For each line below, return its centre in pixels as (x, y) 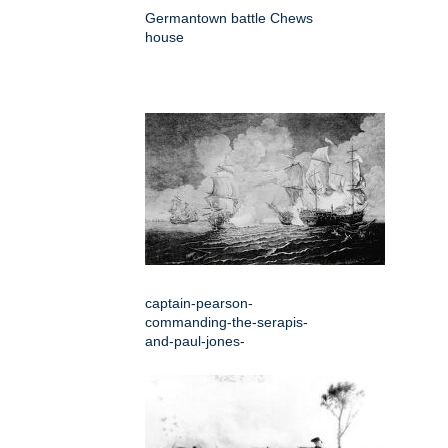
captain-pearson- (199, 302)
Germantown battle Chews (229, 17)
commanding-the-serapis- (226, 321)
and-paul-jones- (195, 340)
